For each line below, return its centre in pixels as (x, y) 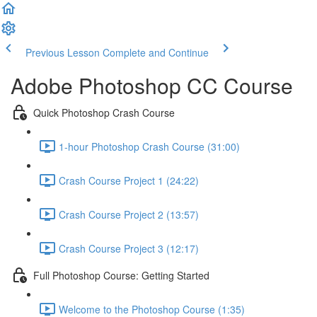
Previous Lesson (63, 52)
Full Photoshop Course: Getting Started (121, 275)
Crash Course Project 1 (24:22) (129, 180)
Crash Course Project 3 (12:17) (129, 248)
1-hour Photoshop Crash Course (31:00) (149, 146)
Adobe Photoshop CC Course (152, 85)
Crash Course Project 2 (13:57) (129, 214)
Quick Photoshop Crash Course (104, 112)
